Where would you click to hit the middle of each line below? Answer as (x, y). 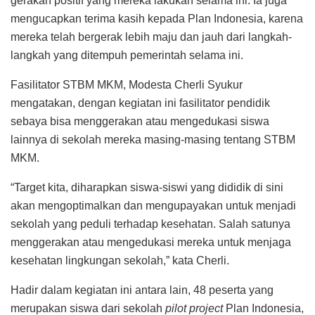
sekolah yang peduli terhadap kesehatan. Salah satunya (150, 224)
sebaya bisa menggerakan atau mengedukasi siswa (140, 121)
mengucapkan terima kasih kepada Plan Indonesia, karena (157, 18)
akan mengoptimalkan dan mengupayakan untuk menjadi (153, 205)
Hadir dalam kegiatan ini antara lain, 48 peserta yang (142, 290)
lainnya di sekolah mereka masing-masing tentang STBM (153, 139)
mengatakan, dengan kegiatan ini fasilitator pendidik (140, 103)
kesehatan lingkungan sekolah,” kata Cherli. (120, 260)
